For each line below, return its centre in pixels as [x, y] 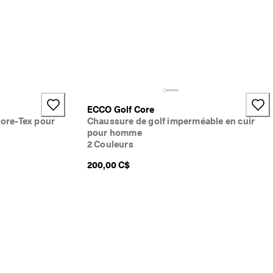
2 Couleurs [110, 145]
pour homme [114, 133]
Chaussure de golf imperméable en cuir [171, 122]
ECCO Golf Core [121, 110]
